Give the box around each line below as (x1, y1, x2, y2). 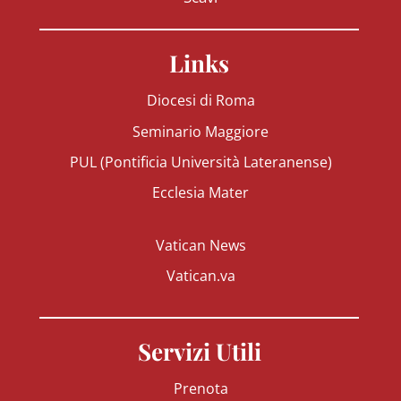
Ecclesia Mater (152, 182, 249, 201)
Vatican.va (166, 265, 235, 285)
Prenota (173, 378, 228, 397)
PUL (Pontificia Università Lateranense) (69, 151, 332, 171)
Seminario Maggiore (132, 121, 269, 141)
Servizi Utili (137, 333, 261, 366)
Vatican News (155, 235, 246, 254)
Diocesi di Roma (146, 90, 255, 109)
